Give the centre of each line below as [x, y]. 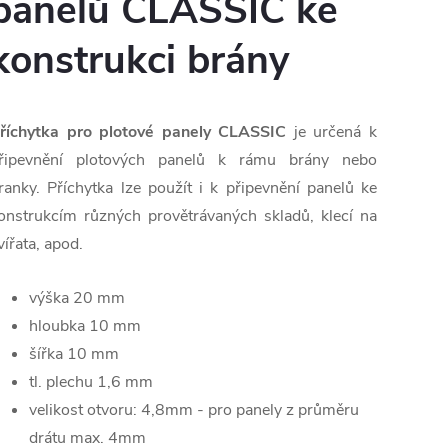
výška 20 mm [77, 298]
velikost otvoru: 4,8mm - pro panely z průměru [194, 410]
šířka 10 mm [74, 354]
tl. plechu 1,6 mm [91, 382]
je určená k [332, 132]
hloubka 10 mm [85, 326]
